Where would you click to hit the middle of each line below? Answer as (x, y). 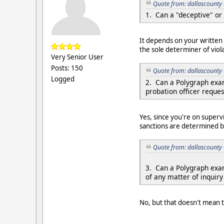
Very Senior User (77, 57)
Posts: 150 (67, 68)
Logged (63, 79)
